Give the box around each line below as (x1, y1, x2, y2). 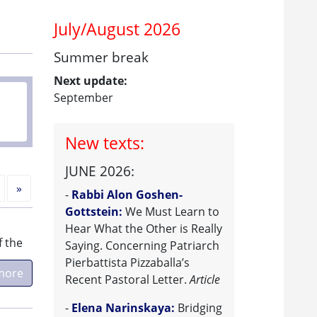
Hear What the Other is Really (65, 221, 222, 237)
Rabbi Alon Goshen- (71, 187, 183, 203)
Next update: (54, 72, 127, 88)
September (54, 89, 113, 105)
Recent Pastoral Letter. (65, 272, 190, 288)
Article (190, 272, 220, 288)
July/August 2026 (54, 17, 180, 40)
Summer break (54, 47, 149, 67)
